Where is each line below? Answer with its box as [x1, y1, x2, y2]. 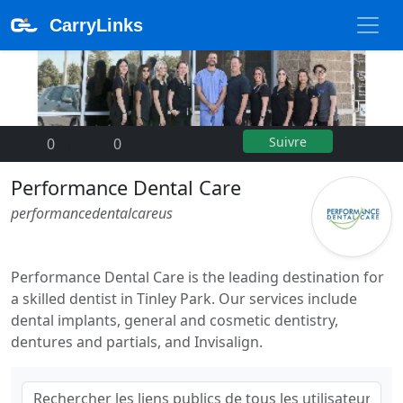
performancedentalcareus [11, 202, 173, 223]
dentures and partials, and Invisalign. [11, 331, 266, 352]
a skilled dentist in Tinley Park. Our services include [11, 288, 357, 309]
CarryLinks [49, 15, 143, 35]
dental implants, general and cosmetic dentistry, [11, 309, 338, 330]
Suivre [269, 132, 307, 150]
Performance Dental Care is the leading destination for [11, 266, 384, 287]
